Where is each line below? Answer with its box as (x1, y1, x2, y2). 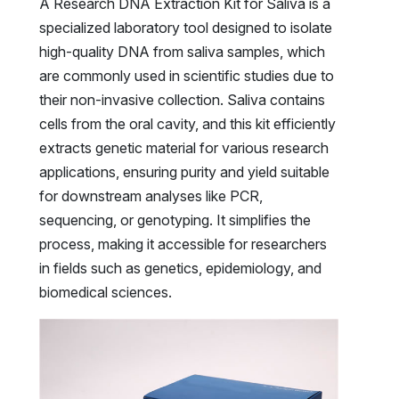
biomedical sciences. (39, 282, 172, 301)
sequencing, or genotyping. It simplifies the (39, 210, 311, 229)
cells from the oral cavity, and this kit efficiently (39, 114, 336, 133)
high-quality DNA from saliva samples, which (39, 42, 325, 61)
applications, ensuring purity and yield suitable (39, 162, 330, 181)
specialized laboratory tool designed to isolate (39, 18, 332, 37)
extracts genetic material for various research (39, 138, 329, 157)
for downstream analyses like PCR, (39, 186, 263, 205)
